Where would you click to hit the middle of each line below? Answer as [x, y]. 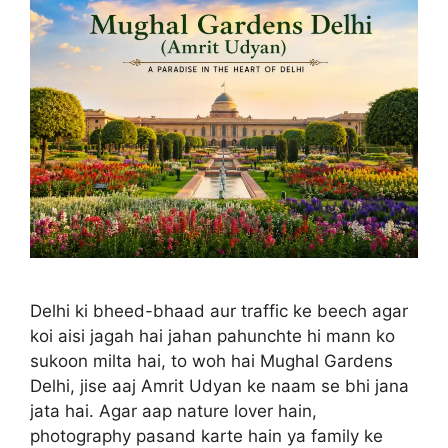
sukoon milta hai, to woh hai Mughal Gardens [211, 361]
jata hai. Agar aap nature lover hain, [173, 411]
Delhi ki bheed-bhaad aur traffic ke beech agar [219, 311]
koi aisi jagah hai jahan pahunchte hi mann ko [212, 336]
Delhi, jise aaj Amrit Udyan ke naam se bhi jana [219, 386]
